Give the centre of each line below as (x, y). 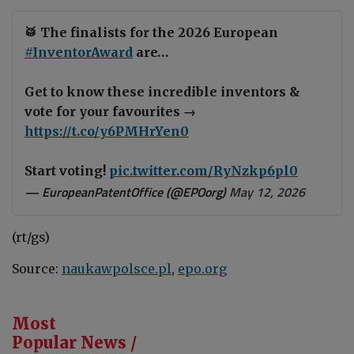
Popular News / (74, 342)
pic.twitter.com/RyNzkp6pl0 (203, 170)
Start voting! (67, 170)
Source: (37, 268)
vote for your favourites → (110, 111)
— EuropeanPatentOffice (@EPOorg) (127, 192)
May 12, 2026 (267, 192)
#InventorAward (79, 52)
